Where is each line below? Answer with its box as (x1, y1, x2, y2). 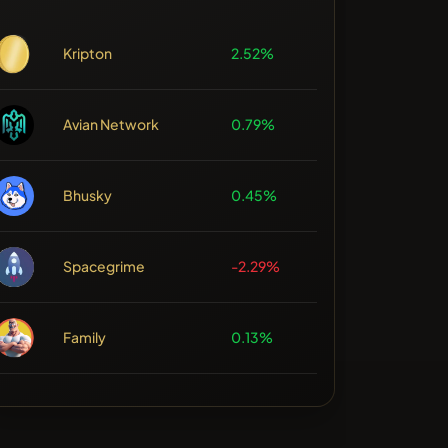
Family (63, 328, 107, 347)
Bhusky (63, 186, 113, 205)
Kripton (63, 44, 113, 63)
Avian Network (63, 115, 160, 134)
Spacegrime (63, 257, 146, 276)
